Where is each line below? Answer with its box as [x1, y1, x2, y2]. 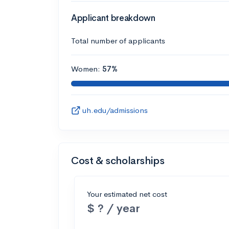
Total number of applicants [71, 35, 165, 45]
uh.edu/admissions [82, 105, 148, 115]
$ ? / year [87, 200, 140, 216]
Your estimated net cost [87, 189, 167, 199]
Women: [71, 63, 102, 74]
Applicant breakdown [71, 12, 155, 24]
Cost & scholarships [71, 154, 165, 167]
